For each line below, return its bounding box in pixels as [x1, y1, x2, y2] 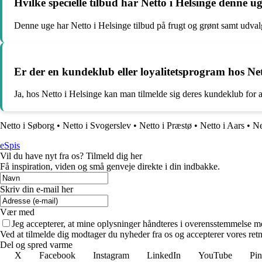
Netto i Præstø [139, 120, 192, 131]
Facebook [39, 250, 75, 261]
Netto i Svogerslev [63, 120, 131, 131]
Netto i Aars [200, 120, 244, 131]
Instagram [93, 250, 129, 261]
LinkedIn [147, 250, 181, 261]
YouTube [198, 250, 232, 261]
